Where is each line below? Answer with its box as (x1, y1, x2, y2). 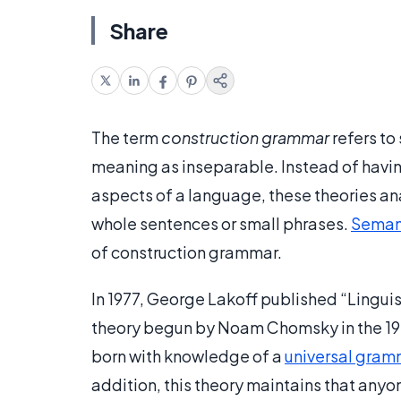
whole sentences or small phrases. (91, 213, 351, 235)
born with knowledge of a (91, 346, 285, 367)
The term (91, 127, 161, 149)
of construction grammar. (91, 242, 282, 263)
